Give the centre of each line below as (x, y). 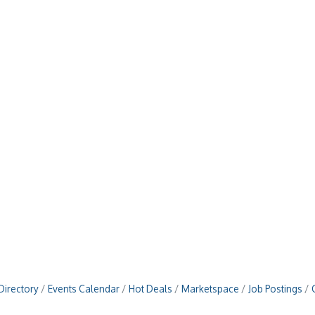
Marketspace (210, 287)
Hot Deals (150, 287)
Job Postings (275, 287)
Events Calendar (83, 287)
